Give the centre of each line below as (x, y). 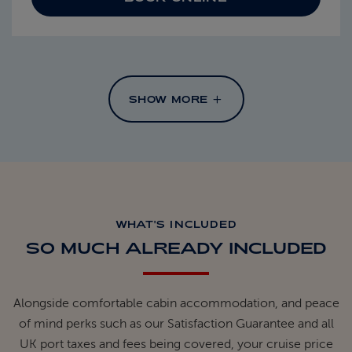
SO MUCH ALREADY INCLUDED (176, 248)
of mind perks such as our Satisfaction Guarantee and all (176, 324)
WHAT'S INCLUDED (176, 224)
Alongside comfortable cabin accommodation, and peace (176, 304)
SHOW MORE (170, 99)
